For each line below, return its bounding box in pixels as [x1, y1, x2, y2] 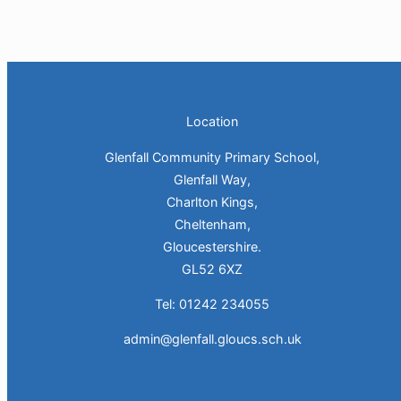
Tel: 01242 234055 [155, 295, 270, 311]
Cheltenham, [174, 216, 251, 232]
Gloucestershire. [163, 238, 262, 254]
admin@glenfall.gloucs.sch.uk [123, 331, 302, 347]
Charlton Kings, [166, 193, 259, 209]
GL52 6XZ [182, 260, 243, 277]
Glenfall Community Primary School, [105, 149, 320, 165]
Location [186, 114, 239, 130]
